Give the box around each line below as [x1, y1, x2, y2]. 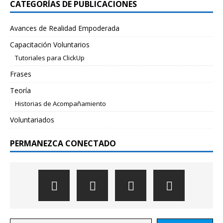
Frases [10, 69, 31, 79]
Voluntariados [10, 115, 54, 124]
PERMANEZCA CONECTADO [10, 138, 116, 149]
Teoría [10, 86, 31, 95]
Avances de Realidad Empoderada [10, 23, 119, 33]
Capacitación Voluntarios [10, 40, 90, 49]
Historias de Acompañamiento [15, 99, 106, 108]
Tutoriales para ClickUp [15, 53, 85, 62]
